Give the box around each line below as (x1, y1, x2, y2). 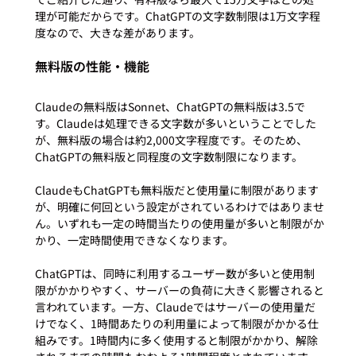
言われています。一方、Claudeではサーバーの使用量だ (34, 298, 315, 315)
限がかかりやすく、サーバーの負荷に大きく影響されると (34, 281, 324, 298)
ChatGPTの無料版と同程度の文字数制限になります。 (34, 148, 303, 164)
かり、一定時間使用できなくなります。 (34, 231, 234, 248)
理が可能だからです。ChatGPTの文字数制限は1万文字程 (34, 7, 320, 24)
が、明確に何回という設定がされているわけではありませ (34, 198, 324, 215)
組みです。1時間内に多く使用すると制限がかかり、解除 (34, 331, 318, 348)
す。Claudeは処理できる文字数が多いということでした (34, 114, 316, 131)
